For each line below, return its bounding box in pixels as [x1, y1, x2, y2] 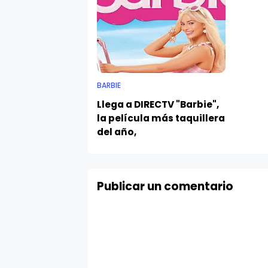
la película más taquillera [97, 111, 225, 124]
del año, [97, 125, 136, 138]
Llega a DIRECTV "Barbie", [97, 98, 219, 111]
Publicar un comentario [97, 178, 233, 194]
